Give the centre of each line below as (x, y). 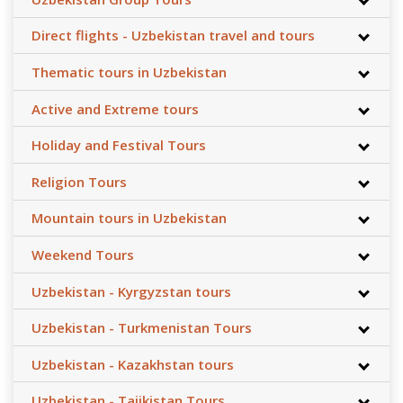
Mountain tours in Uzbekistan (129, 218)
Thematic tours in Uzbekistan (129, 72)
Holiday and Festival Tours (119, 145)
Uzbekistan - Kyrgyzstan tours (131, 291)
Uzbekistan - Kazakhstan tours (133, 364)
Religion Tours (79, 181)
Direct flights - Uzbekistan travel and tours (173, 36)
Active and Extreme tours (115, 108)
